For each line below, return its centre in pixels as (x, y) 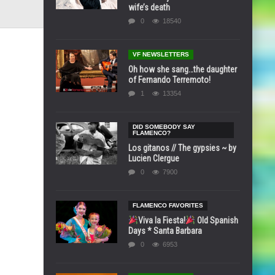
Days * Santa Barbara (165, 231)
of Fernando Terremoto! (169, 80)
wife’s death (149, 7)
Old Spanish (216, 220)
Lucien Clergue (154, 158)
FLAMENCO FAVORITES (168, 205)
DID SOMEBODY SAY (164, 127)
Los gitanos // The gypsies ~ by (182, 148)
